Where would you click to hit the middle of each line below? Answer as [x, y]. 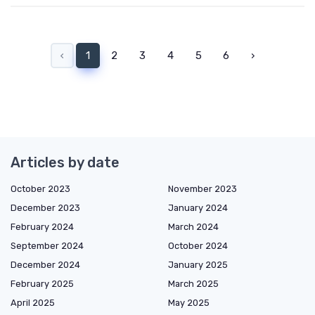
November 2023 [202, 189]
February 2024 [42, 227]
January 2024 [198, 208]
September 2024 [47, 246]
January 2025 [198, 265]
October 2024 [198, 246]
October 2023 [40, 189]
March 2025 [193, 284]
